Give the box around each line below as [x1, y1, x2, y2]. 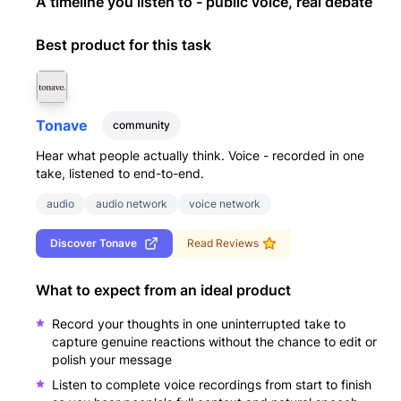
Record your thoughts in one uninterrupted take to [52, 316, 346, 332]
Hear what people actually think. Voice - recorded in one [36, 148, 364, 164]
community [113, 118, 170, 132]
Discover [50, 236, 99, 251]
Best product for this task [36, 36, 211, 55]
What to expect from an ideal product [36, 281, 291, 300]
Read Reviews [187, 236, 259, 251]
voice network [189, 197, 260, 211]
